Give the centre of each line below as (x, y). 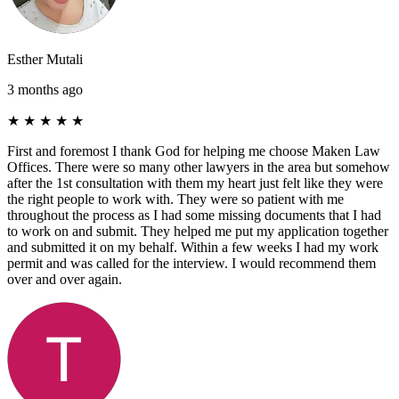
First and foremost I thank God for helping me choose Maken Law (194, 151)
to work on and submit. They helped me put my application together (198, 231)
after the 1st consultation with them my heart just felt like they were (195, 183)
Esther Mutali (45, 59)
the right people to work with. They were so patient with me (175, 199)
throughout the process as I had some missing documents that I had (194, 215)
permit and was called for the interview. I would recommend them (191, 263)
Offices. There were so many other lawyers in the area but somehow (199, 167)
